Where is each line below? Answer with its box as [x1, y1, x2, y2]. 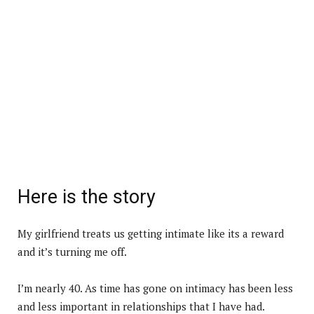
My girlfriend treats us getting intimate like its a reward [18, 226, 284, 240]
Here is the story [18, 185, 156, 208]
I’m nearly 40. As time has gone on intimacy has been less [18, 280, 293, 295]
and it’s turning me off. [18, 244, 127, 259]
